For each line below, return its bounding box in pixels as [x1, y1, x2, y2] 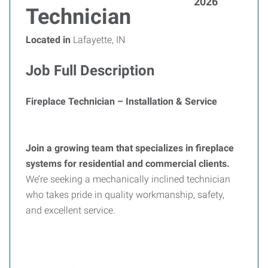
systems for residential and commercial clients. [26, 158, 230, 169]
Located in [26, 34, 71, 45]
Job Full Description [26, 62, 154, 79]
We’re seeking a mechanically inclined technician [26, 173, 230, 185]
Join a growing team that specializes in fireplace [26, 142, 234, 154]
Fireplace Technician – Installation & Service [26, 96, 217, 107]
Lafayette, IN [71, 34, 125, 45]
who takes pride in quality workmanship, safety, [26, 189, 224, 200]
